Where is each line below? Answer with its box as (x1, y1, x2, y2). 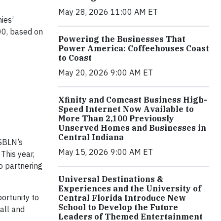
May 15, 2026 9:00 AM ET (58, 147, 153, 157)
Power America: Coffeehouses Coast (58, 43, 209, 54)
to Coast (58, 53, 92, 63)
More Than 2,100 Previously (58, 113, 174, 124)
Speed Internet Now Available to (58, 104, 194, 114)
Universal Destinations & (58, 174, 163, 184)
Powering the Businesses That (58, 34, 185, 44)
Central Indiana (58, 132, 124, 143)
